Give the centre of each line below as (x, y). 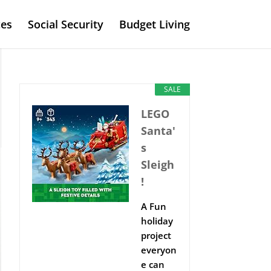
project (156, 235)
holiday (157, 221)
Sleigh (157, 165)
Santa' (158, 131)
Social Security (65, 24)
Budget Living (154, 24)
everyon (158, 250)
